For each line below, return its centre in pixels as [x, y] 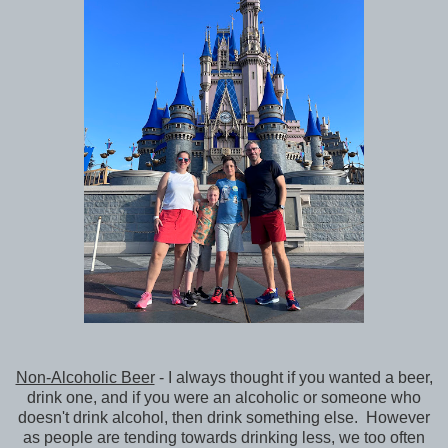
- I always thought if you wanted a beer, [293, 378]
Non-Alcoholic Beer [85, 378]
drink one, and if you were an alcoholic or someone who [224, 398]
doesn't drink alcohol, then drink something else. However [224, 418]
